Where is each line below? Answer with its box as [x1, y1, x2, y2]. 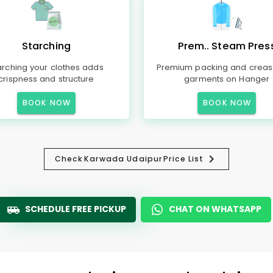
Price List [163, 154, 204, 164]
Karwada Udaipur [83, 154, 163, 164]
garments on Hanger [184, 73, 269, 85]
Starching [21, 39, 71, 53]
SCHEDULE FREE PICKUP [25, 203, 126, 215]
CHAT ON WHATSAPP [169, 203, 261, 215]
